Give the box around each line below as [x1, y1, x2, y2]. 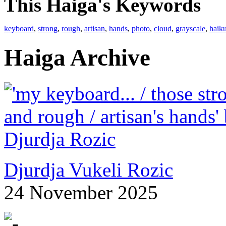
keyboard [4, 24, 34, 33]
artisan [84, 24, 105, 33]
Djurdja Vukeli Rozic [4, 158, 173, 181]
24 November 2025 [4, 181, 158, 203]
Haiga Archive [4, 44, 150, 71]
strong [38, 24, 58, 33]
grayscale [176, 24, 205, 33]
